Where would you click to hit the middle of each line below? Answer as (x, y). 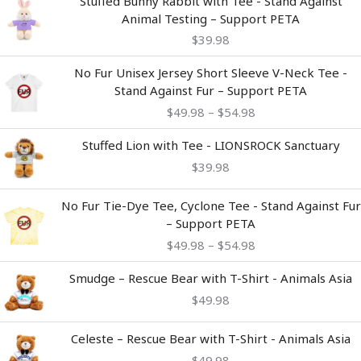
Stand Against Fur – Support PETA (211, 91)
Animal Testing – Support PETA (211, 18)
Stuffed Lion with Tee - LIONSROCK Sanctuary (211, 145)
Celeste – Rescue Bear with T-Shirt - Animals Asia (211, 339)
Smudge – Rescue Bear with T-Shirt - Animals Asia (211, 278)
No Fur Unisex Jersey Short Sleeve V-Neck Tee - (211, 73)
